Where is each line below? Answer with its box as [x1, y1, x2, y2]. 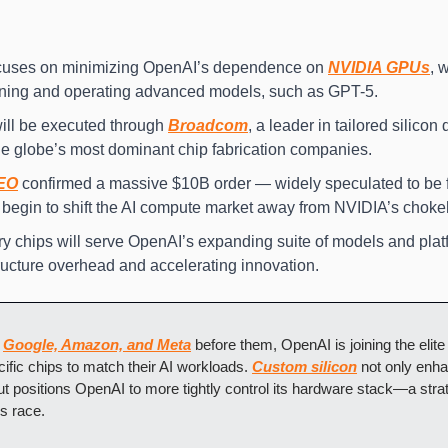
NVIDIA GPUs [328, 58, 430, 76]
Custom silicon [252, 357, 357, 375]
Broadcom [168, 116, 248, 134]
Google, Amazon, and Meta [3, 335, 191, 353]
